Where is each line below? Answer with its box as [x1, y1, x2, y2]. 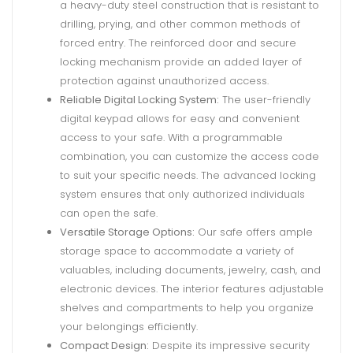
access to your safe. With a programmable [60, 129, 283, 145]
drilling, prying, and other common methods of [60, 16, 300, 32]
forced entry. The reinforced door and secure [60, 35, 296, 50]
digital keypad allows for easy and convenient [60, 110, 299, 126]
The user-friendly [219, 91, 310, 107]
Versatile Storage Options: [60, 224, 195, 240]
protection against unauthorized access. [60, 72, 269, 88]
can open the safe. [60, 205, 158, 221]
